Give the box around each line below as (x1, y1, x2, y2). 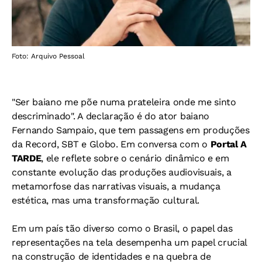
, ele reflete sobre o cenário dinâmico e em (41, 152, 229, 164)
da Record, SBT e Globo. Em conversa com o (12, 138, 211, 150)
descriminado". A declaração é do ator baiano (12, 110, 209, 122)
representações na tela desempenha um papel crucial (12, 236, 247, 248)
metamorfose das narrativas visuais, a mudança (12, 180, 220, 192)
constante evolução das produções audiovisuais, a (12, 166, 232, 178)
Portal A (210, 138, 247, 150)
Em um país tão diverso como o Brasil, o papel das (12, 222, 233, 234)
